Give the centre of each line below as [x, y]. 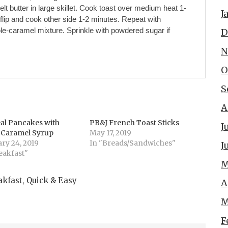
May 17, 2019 [111, 133]
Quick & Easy [52, 180]
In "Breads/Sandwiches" [133, 143]
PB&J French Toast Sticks [135, 123]
